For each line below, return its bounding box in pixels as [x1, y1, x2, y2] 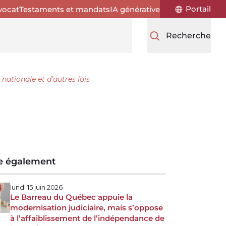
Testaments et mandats [19, 4, 110, 14]
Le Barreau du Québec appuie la [10, 192, 133, 202]
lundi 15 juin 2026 [10, 183, 63, 191]
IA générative [110, 4, 160, 14]
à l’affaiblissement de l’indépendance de [10, 213, 164, 223]
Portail [186, 4, 211, 14]
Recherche [166, 30, 211, 40]
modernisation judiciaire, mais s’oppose [10, 202, 163, 212]
